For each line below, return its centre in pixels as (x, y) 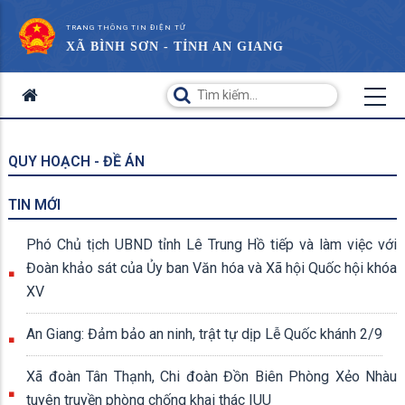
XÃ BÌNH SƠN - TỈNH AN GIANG (175, 47)
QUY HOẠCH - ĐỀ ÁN (76, 161)
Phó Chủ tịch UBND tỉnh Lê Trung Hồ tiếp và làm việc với (212, 245)
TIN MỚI (34, 205)
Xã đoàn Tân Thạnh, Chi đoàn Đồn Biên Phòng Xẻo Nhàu (212, 377)
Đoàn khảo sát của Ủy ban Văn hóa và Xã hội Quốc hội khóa (212, 268)
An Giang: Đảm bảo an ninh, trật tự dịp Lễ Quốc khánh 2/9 (204, 334)
